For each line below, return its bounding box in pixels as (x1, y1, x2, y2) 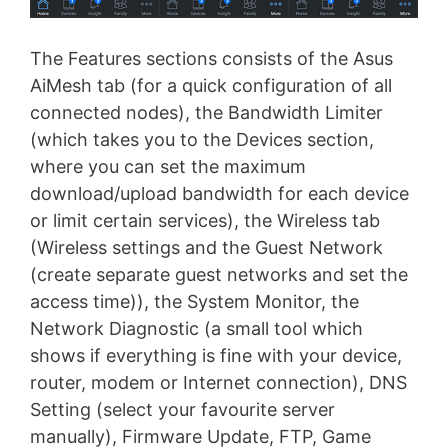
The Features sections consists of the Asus (30, 47, 393, 69)
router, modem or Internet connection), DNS (30, 371, 407, 393)
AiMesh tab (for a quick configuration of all (30, 74, 392, 96)
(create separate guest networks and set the (30, 263, 408, 285)
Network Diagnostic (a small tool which (30, 317, 363, 339)
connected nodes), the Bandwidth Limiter (30, 101, 383, 123)
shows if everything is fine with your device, (30, 344, 402, 366)
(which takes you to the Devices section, (30, 128, 374, 150)
